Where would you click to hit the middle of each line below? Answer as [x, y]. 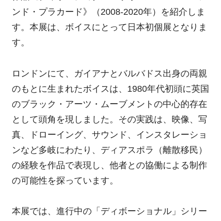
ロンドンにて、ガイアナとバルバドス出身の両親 [109, 73]
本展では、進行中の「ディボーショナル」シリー [109, 211]
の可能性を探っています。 [65, 180]
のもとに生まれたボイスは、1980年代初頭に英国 [110, 89]
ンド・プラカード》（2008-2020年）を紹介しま [108, 12]
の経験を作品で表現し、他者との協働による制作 [109, 165]
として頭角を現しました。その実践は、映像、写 [109, 119]
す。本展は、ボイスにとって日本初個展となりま [109, 27]
